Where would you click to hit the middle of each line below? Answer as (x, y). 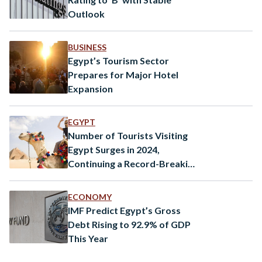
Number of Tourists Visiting (128, 135)
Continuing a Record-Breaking (133, 163)
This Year (88, 238)
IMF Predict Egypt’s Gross (124, 210)
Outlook (86, 13)
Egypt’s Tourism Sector (118, 60)
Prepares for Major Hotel (123, 74)
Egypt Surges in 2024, (114, 149)
